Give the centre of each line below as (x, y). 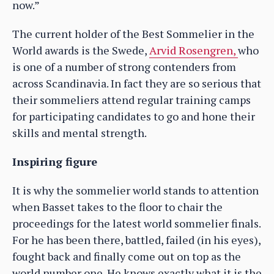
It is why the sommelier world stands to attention (135, 190)
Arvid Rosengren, (194, 50)
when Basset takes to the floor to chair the (117, 206)
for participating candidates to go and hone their (134, 116)
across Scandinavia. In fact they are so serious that (137, 83)
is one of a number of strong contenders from (124, 66)
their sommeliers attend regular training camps (131, 99)
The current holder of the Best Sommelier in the (133, 33)
